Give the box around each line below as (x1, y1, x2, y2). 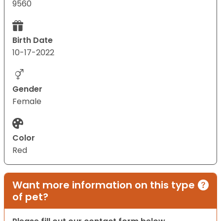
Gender (12, 83, 42, 95)
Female (12, 96, 41, 108)
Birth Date (12, 35, 53, 46)
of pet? (12, 190, 48, 204)
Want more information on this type (12, 178, 195, 192)
